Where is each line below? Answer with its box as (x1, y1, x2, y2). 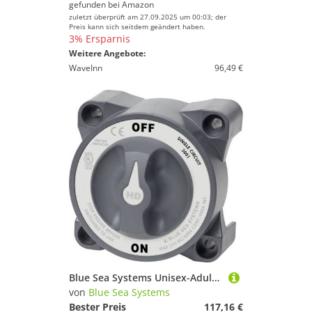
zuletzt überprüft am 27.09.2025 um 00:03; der (69, 12, 226, 22)
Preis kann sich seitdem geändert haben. (69, 22, 205, 31)
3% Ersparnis (69, 32, 130, 45)
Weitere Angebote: (69, 47, 146, 59)
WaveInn (69, 62, 102, 74)
